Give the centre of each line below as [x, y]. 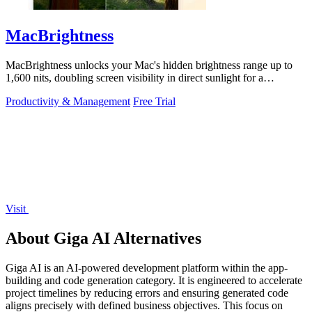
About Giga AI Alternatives [103, 239]
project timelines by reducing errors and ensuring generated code [147, 292]
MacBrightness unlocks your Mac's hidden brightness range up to [149, 65]
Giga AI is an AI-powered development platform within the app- [147, 267]
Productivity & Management [68, 102]
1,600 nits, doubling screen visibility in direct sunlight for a [134, 78]
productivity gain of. [50, 91]
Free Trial [154, 102]
